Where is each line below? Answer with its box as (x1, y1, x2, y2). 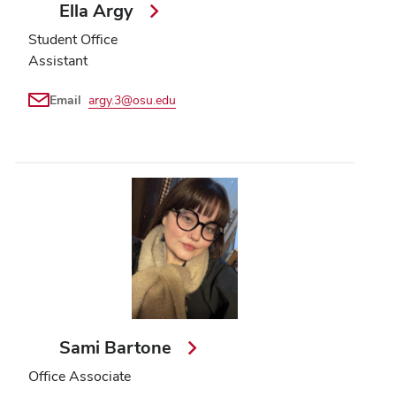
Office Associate (28, 366, 131, 385)
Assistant (28, 50, 88, 70)
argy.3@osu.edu (88, 91, 176, 108)
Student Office (28, 29, 118, 49)
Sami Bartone (59, 335, 177, 359)
